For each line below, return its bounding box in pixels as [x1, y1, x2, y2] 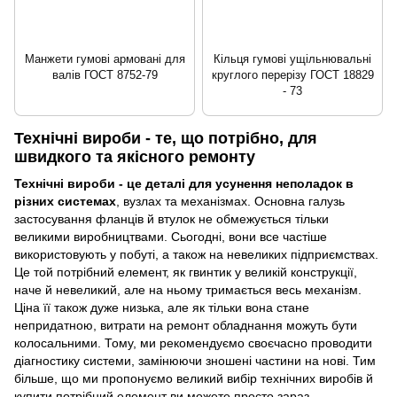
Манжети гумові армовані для [24, 52, 185, 66]
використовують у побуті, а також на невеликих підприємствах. [14, 246, 378, 261]
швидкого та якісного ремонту [14, 148, 255, 167]
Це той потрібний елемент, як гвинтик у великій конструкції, [14, 264, 357, 279]
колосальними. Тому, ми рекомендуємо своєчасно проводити [14, 335, 372, 350]
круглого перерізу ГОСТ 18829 [211, 68, 374, 82]
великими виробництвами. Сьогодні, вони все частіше [14, 229, 327, 244]
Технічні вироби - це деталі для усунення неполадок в [14, 175, 354, 191]
